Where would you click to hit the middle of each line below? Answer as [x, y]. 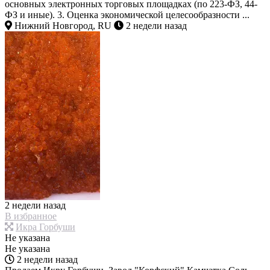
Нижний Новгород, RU [62, 26]
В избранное [31, 216]
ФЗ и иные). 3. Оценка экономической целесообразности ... [127, 15]
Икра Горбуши [46, 227]
